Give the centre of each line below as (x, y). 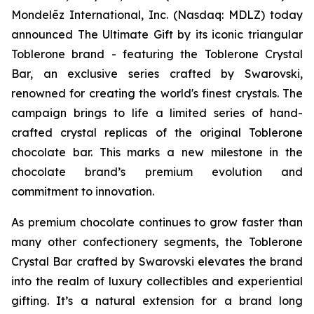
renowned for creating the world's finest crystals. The (157, 93)
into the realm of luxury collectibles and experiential (157, 281)
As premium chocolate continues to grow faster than (157, 222)
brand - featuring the (135, 54)
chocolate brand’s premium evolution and (157, 171)
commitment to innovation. (83, 191)
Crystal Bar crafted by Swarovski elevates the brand (157, 261)
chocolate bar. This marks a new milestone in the (157, 152)
